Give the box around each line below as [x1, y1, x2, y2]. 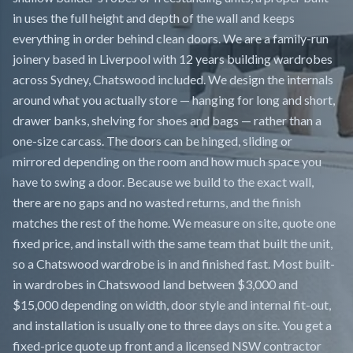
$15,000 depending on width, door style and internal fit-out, [13, 297, 331, 312]
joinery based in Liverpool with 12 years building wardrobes [13, 51, 333, 66]
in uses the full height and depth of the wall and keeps [13, 10, 295, 25]
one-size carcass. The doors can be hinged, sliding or [13, 133, 292, 148]
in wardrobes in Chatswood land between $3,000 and [13, 277, 298, 292]
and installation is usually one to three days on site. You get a [13, 318, 332, 333]
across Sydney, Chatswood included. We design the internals [13, 72, 333, 87]
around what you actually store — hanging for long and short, [13, 92, 335, 107]
